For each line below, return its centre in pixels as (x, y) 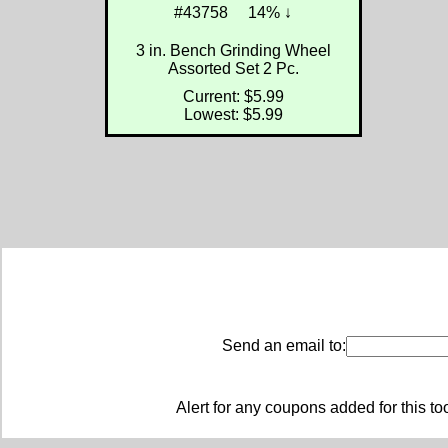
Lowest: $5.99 (233, 114)
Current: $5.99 (233, 96)
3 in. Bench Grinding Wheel (233, 50)
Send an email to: (284, 346)
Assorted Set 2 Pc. (233, 68)
